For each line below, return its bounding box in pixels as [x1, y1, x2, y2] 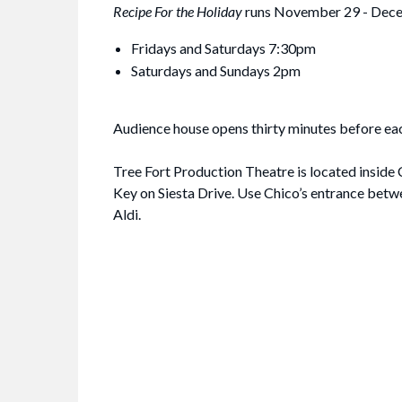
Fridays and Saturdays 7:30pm [131, 39, 316, 57]
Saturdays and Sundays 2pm [131, 62, 301, 80]
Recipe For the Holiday [113, 3, 242, 21]
